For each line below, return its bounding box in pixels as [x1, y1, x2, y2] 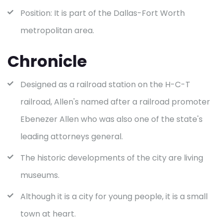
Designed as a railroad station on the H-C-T [20, 79, 190, 91]
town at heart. [20, 208, 76, 220]
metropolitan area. [20, 25, 94, 37]
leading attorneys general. [20, 131, 123, 143]
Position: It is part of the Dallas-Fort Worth [20, 7, 185, 19]
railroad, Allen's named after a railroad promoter [20, 96, 210, 108]
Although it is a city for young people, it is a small [20, 191, 208, 203]
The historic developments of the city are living [20, 152, 203, 164]
